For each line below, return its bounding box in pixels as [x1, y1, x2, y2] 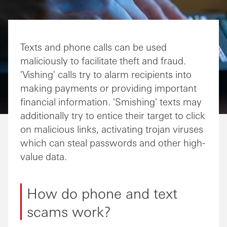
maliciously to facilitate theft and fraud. [20, 54, 186, 66]
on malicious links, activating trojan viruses [20, 123, 203, 135]
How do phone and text [27, 183, 177, 202]
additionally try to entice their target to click [20, 109, 205, 121]
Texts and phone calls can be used [20, 41, 167, 53]
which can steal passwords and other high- [20, 136, 205, 148]
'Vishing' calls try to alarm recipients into [20, 68, 192, 80]
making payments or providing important [20, 82, 197, 94]
